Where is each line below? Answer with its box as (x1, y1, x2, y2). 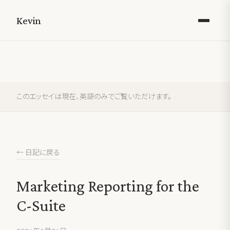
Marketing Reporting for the (16, 177, 199, 195)
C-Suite (16, 196, 66, 215)
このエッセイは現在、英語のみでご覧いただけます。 (16, 92, 171, 101)
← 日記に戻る (16, 148, 60, 157)
